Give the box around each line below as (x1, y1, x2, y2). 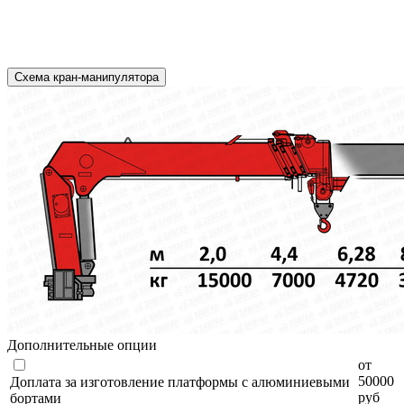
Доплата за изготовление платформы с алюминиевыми (10, 374, 350, 390)
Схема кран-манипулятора (14, 70, 159, 85)
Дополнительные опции (7, 337, 157, 353)
